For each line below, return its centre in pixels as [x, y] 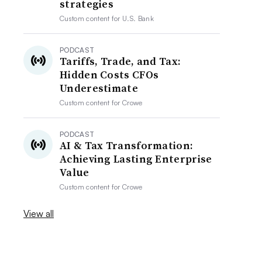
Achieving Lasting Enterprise [136, 159]
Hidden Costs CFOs [109, 75]
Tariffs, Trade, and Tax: [120, 61]
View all [39, 213]
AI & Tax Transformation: [127, 145]
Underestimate [99, 88]
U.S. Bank [138, 18]
